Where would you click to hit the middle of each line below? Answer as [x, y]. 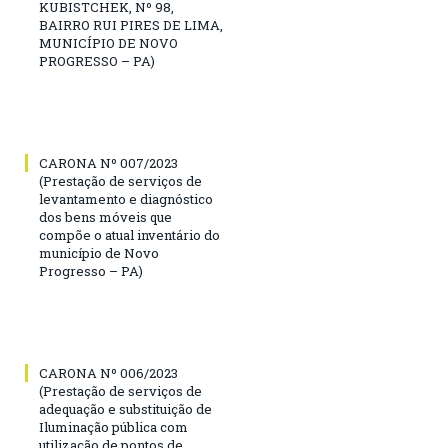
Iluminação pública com [113, 426]
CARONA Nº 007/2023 [108, 162]
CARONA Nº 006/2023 [108, 372]
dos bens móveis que [105, 216]
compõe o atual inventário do [129, 234]
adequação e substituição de [125, 408]
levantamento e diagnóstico [126, 198]
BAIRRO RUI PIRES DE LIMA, [131, 24]
